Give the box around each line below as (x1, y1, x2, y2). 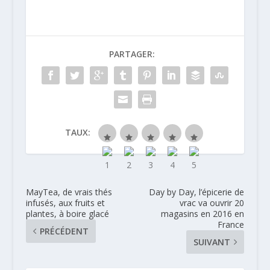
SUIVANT (193, 236, 231, 248)
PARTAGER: (108, 48, 155, 60)
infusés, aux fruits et (25, 197, 105, 209)
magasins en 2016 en (161, 208, 245, 220)
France (218, 219, 245, 231)
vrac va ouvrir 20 (180, 197, 245, 209)
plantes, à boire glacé (25, 208, 109, 220)
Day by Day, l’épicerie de (149, 186, 245, 198)
